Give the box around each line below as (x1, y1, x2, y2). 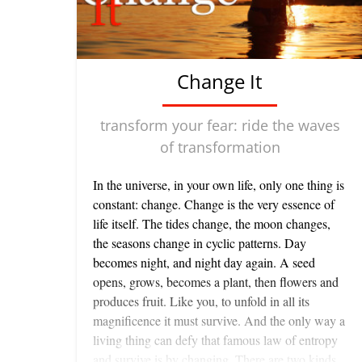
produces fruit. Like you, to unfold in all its (93, 293, 309, 310)
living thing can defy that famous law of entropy (93, 331, 338, 349)
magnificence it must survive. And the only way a (93, 312, 345, 330)
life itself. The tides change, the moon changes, (93, 215, 330, 233)
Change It (177, 68, 263, 95)
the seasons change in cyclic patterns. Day (93, 234, 306, 252)
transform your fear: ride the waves (99, 116, 340, 136)
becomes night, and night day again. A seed (93, 254, 315, 271)
